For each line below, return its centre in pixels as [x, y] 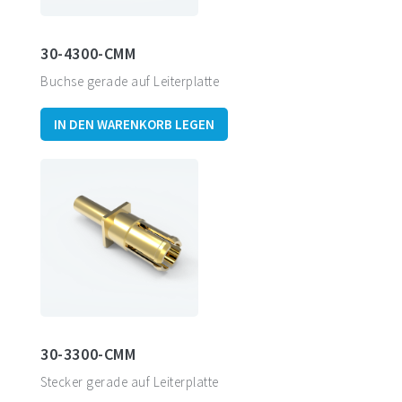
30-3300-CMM [88, 354]
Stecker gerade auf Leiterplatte [130, 382]
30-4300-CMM [88, 53]
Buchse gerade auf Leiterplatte [130, 81]
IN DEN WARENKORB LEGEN [134, 124]
